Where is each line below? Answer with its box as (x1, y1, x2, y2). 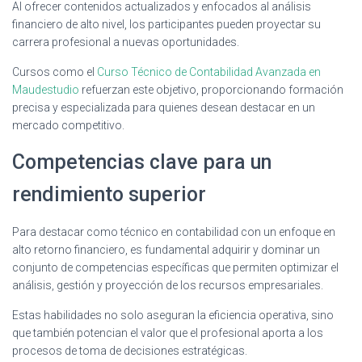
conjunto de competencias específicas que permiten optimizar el (12, 260, 339, 274)
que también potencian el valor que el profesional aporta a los (12, 326, 323, 339)
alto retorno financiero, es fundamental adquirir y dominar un (12, 242, 320, 256)
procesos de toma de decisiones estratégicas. (12, 343, 247, 357)
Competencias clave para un (12, 149, 271, 174)
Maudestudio (12, 82, 79, 96)
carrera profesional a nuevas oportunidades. (12, 35, 239, 48)
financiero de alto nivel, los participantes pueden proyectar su (12, 17, 321, 31)
